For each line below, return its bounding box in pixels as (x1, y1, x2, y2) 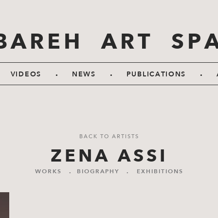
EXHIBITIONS (136, 167, 183, 175)
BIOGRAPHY (76, 167, 119, 175)
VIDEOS (10, 70, 41, 79)
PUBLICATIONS (126, 70, 186, 79)
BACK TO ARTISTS (79, 133, 139, 140)
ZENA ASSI (50, 144, 168, 168)
